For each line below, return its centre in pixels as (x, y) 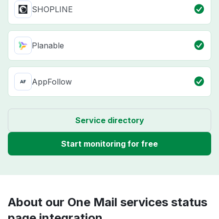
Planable (48, 46)
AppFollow (52, 82)
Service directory (109, 120)
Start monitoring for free (109, 144)
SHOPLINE (52, 10)
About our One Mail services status (108, 202)
